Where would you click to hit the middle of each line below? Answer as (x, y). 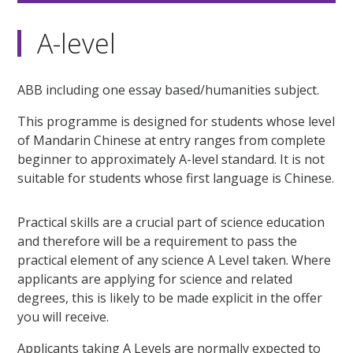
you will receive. (63, 317)
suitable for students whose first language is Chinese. (176, 178)
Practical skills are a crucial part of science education (171, 223)
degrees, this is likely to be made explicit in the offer (170, 298)
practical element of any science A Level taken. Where (175, 260)
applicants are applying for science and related (155, 279)
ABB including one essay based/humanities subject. (169, 90)
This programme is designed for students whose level (176, 122)
